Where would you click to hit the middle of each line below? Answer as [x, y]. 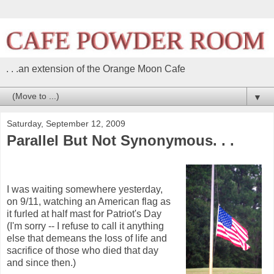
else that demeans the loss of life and [87, 238]
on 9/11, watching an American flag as [89, 201]
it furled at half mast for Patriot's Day [84, 213]
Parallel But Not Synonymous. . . [120, 140]
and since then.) [41, 262]
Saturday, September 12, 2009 [66, 123]
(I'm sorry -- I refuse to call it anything [85, 226]
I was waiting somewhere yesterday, [85, 189]
